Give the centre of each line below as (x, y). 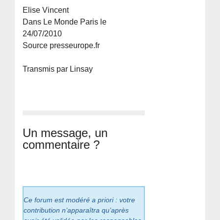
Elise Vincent (46, 10)
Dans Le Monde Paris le (65, 22)
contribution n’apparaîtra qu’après (76, 210)
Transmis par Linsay (58, 69)
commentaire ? (61, 145)
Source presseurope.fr (61, 46)
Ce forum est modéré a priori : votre (80, 200)
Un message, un (65, 133)
